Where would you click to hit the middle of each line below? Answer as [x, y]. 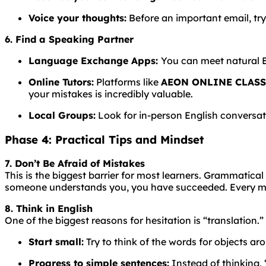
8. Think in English [49, 209]
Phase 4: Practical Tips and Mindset [104, 139]
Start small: [56, 242]
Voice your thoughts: [77, 18]
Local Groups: [62, 115]
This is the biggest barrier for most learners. [104, 175]
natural [244, 60]
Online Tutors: [61, 82]
